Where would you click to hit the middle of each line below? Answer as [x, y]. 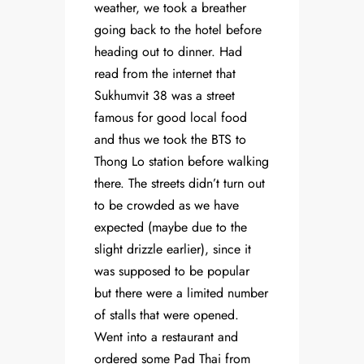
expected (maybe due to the [171, 227]
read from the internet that [165, 74]
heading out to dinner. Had [168, 52]
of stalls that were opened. [167, 315]
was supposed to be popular [172, 271]
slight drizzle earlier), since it [173, 249]
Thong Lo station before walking [182, 162]
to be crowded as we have [167, 206]
